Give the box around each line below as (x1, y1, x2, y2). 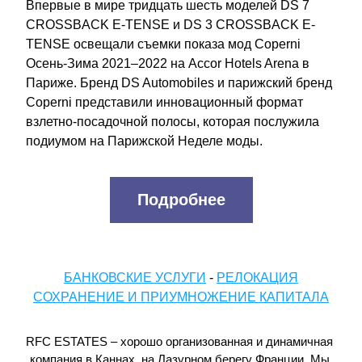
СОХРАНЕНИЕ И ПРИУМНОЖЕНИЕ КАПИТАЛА (33, 290, 329, 304)
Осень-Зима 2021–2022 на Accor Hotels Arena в (26, 57, 309, 70)
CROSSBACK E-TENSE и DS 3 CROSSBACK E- (26, 18, 315, 32)
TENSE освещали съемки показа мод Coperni (26, 37, 301, 51)
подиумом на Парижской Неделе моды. (26, 134, 263, 148)
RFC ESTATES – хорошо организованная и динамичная (26, 335, 333, 348)
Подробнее (137, 191, 225, 208)
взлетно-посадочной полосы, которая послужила (26, 115, 319, 128)
